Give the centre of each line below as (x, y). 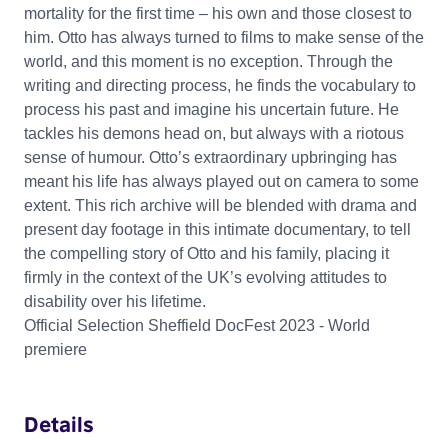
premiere (55, 349)
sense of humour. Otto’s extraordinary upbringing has (210, 157)
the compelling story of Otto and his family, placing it (206, 253)
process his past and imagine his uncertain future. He (211, 109)
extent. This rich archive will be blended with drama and (220, 205)
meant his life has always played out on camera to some (221, 181)
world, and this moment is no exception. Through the (208, 61)
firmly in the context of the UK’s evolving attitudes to (205, 277)
